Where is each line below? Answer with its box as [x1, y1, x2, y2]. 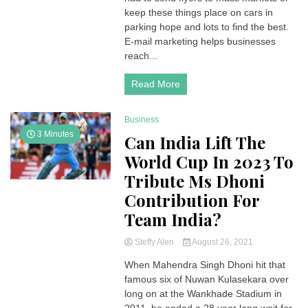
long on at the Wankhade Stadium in [124, 288, 283, 299]
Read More [131, 78, 181, 89]
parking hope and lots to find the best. [124, 21, 289, 32]
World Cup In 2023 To [124, 151, 294, 173]
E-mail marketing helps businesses [124, 36, 276, 47]
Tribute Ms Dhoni [124, 170, 265, 192]
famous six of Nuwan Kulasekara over [124, 274, 289, 285]
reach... [124, 50, 158, 61]
